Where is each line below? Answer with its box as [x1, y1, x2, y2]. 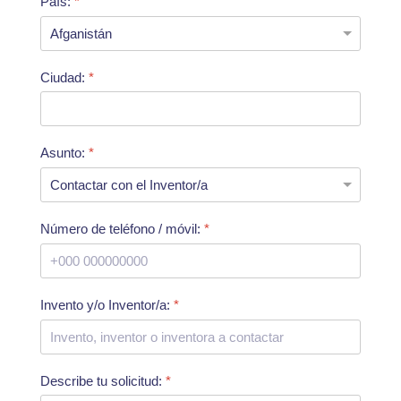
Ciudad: [40, 69, 89, 85]
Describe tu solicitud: [40, 372, 166, 388]
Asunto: [40, 145, 89, 161]
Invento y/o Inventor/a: [40, 296, 174, 312]
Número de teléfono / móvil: [40, 221, 204, 237]
